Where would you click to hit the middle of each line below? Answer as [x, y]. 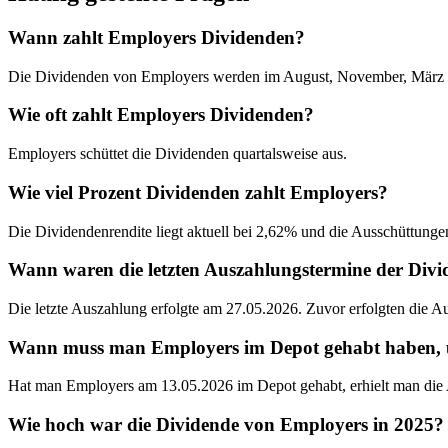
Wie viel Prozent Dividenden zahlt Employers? [198, 192]
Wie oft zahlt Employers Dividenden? [161, 115]
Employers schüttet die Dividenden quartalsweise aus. [177, 154]
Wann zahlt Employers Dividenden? [156, 37]
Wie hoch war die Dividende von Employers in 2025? [226, 425]
